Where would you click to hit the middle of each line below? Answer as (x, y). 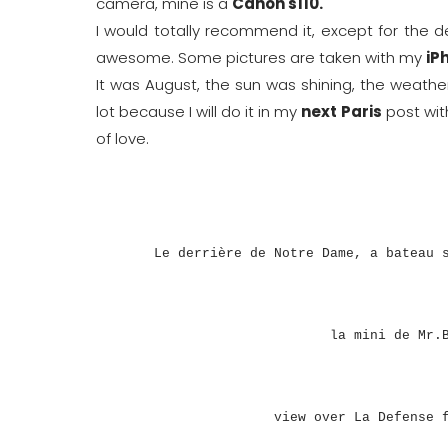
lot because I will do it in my (199, 111)
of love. (122, 138)
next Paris (341, 111)
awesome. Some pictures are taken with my (261, 57)
